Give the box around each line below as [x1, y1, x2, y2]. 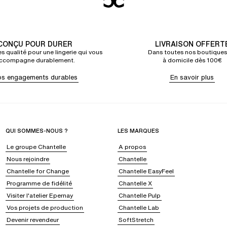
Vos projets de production [6, 203, 83, 212]
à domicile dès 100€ [162, 56, 222, 64]
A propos [118, 142, 146, 151]
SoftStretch [118, 215, 154, 224]
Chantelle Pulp [118, 191, 161, 200]
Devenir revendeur [6, 215, 59, 224]
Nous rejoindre [6, 155, 49, 163]
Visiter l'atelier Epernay [6, 191, 73, 200]
